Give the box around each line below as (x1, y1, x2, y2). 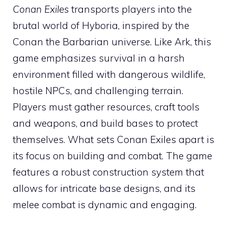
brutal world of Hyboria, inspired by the (13, 19, 189, 32)
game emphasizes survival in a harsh (13, 52, 185, 65)
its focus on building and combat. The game (13, 150, 212, 162)
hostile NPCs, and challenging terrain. (13, 84, 183, 97)
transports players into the (69, 3, 192, 16)
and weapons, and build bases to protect (13, 117, 198, 130)
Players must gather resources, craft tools (13, 101, 199, 113)
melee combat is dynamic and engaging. (13, 198, 196, 211)
